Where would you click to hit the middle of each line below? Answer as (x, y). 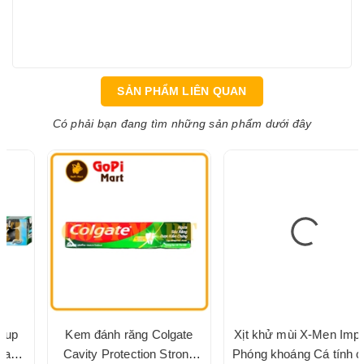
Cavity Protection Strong (94, 353)
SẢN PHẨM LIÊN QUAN (182, 91)
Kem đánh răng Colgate (94, 334)
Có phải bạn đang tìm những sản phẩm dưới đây (182, 123)
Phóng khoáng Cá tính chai (271, 353)
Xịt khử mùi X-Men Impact (271, 334)
